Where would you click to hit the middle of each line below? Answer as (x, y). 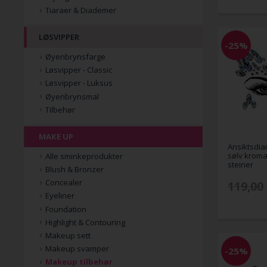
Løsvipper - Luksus (79, 83)
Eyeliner (60, 196)
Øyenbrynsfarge (75, 57)
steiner (240, 165)
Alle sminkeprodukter (84, 156)
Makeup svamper (77, 249)
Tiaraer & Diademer (81, 10)
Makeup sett (68, 235)
